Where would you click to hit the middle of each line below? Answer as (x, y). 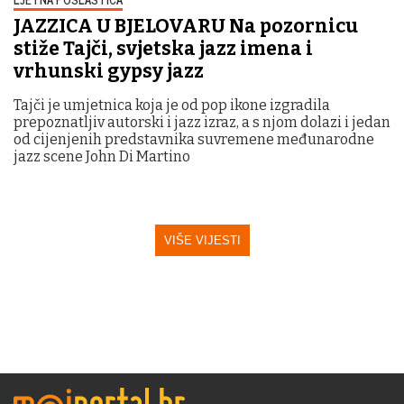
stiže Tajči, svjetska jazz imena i (163, 49)
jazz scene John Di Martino (102, 157)
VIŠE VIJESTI (202, 241)
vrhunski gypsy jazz (109, 72)
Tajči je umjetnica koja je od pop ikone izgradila (172, 106)
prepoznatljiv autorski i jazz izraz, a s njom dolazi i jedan (202, 123)
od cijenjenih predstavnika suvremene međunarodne (194, 140)
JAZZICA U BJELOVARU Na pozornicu (186, 27)
